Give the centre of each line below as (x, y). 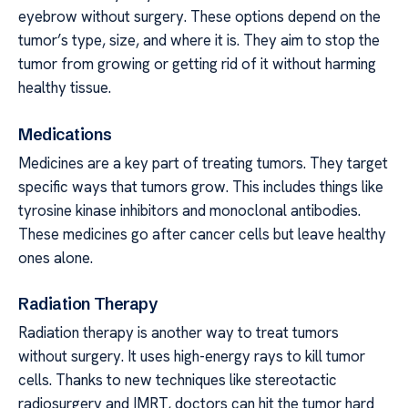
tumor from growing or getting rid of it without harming (197, 63)
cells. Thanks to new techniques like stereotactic (178, 380)
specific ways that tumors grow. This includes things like (201, 186)
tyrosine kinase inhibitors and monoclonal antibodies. (189, 210)
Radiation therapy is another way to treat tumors (178, 333)
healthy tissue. (65, 87)
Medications (65, 134)
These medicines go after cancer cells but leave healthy (202, 234)
